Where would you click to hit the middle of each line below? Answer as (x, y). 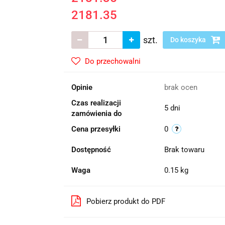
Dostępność (91, 150)
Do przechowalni (113, 61)
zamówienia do (96, 114)
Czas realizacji (96, 103)
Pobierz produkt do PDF (126, 201)
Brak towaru (185, 150)
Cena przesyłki (96, 129)
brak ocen (181, 87)
